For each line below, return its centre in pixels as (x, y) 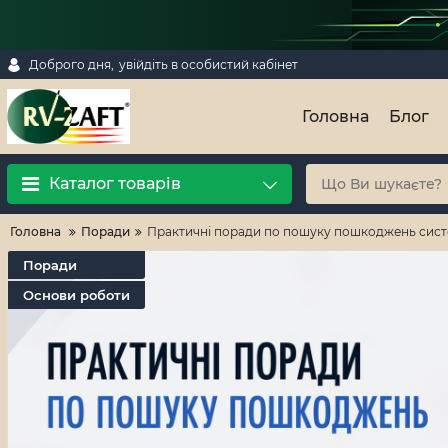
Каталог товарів (115, 183)
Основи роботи (76, 295)
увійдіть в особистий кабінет (208, 64)
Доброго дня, (71, 64)
